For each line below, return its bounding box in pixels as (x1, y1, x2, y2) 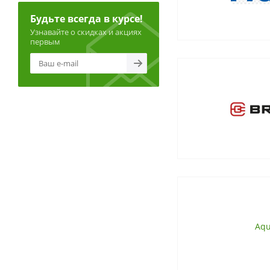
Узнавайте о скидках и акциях (30, 27, 142, 37)
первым (30, 36, 60, 47)
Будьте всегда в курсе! (30, 12, 143, 25)
